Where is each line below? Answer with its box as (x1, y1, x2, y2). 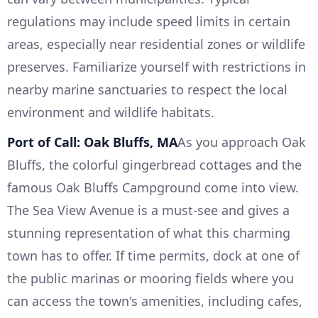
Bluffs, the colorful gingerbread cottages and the (7, 156, 302, 174)
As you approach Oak (177, 133, 306, 151)
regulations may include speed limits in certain (7, 13, 290, 31)
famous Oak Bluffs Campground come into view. (7, 179, 299, 197)
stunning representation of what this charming (7, 224, 290, 242)
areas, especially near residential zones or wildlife (7, 35, 305, 53)
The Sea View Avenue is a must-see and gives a (7, 202, 290, 219)
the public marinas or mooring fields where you (7, 270, 294, 287)
